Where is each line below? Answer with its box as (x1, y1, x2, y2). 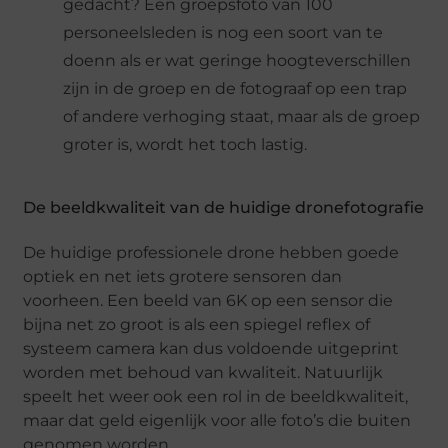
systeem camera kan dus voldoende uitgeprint (23, 338, 400, 358)
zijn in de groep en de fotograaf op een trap (63, 78, 408, 98)
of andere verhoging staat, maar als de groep (63, 106, 421, 126)
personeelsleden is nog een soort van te (63, 22, 384, 42)
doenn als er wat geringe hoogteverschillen (63, 50, 412, 70)
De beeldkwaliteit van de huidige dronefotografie (23, 197, 425, 217)
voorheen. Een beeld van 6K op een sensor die (23, 290, 394, 310)
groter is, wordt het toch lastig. (63, 134, 308, 154)
